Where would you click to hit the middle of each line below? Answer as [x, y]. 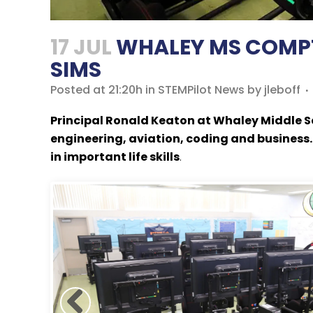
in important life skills [115, 156]
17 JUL [81, 47]
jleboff [282, 89]
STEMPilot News [201, 89]
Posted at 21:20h [96, 89]
